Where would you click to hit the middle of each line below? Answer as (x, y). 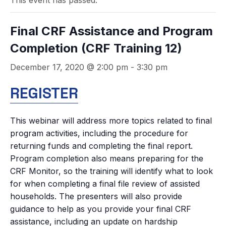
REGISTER (44, 93)
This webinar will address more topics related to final (111, 120)
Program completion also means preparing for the (107, 158)
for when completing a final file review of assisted (105, 183)
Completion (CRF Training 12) (96, 48)
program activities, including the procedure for (99, 133)
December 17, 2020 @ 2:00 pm (69, 67)
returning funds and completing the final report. (101, 146)
